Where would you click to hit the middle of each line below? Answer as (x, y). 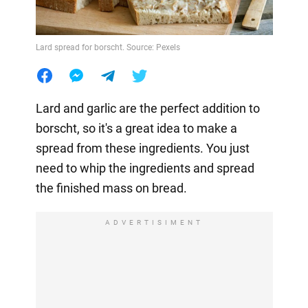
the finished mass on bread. (111, 188)
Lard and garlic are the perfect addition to (147, 108)
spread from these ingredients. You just (142, 148)
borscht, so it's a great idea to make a (136, 128)
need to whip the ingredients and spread (145, 168)
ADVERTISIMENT (154, 222)
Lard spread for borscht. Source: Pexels (108, 47)
